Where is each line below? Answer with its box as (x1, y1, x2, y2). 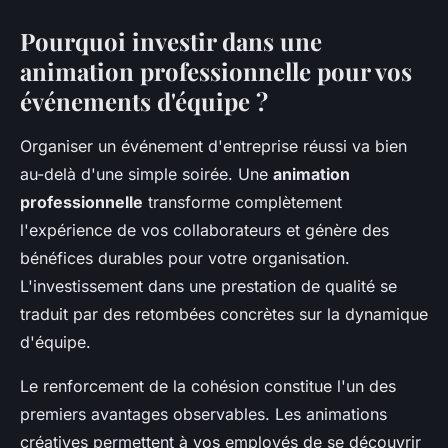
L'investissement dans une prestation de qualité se (20, 275, 397, 296)
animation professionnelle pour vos (20, 54, 412, 87)
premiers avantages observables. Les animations (20, 403, 387, 424)
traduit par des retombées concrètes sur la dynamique (20, 303, 428, 324)
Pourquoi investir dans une (20, 24, 322, 57)
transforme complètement (143, 191, 342, 212)
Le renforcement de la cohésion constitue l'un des (20, 375, 396, 396)
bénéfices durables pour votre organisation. (20, 247, 350, 268)
